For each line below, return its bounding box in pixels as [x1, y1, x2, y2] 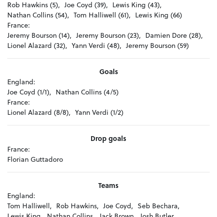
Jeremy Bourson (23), [76, 30, 141, 41]
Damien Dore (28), [145, 30, 203, 41]
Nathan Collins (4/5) [56, 87, 119, 97]
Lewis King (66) [135, 10, 182, 20]
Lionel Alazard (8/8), [7, 107, 71, 118]
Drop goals [91, 133, 126, 144]
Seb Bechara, [138, 201, 180, 211]
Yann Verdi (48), [72, 40, 122, 51]
